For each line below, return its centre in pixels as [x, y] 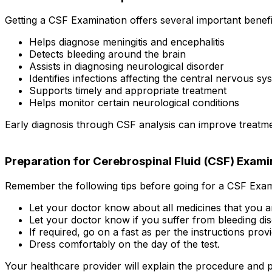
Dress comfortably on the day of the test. [124, 244]
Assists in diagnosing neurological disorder [127, 66]
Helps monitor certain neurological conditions [134, 103]
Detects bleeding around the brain [107, 54]
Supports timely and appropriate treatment [128, 91]
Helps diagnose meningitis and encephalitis [127, 42]
